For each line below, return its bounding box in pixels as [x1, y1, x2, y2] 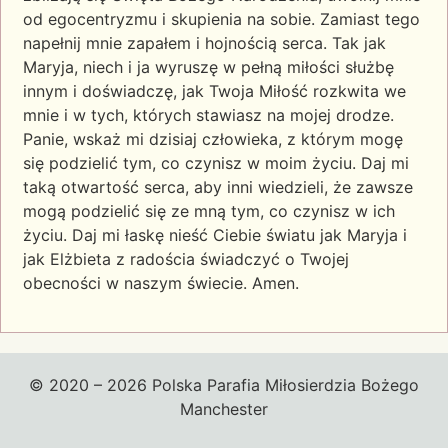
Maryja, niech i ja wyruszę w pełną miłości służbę [23, 57, 394, 78]
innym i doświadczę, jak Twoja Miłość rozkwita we [23, 81, 406, 102]
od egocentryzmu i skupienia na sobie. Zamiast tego [23, 9, 420, 30]
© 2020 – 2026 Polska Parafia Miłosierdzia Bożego [29, 374, 419, 395]
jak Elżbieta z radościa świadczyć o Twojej [23, 249, 349, 270]
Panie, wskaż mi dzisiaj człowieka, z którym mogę [23, 129, 403, 150]
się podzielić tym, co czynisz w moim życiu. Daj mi [23, 153, 409, 174]
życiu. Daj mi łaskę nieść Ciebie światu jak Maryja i [23, 225, 407, 246]
